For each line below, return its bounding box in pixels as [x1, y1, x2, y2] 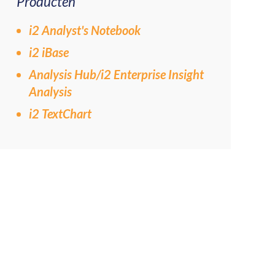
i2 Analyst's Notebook [28, 23, 141, 37]
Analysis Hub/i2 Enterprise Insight [28, 67, 204, 82]
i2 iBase [28, 45, 69, 60]
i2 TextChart [28, 106, 91, 121]
